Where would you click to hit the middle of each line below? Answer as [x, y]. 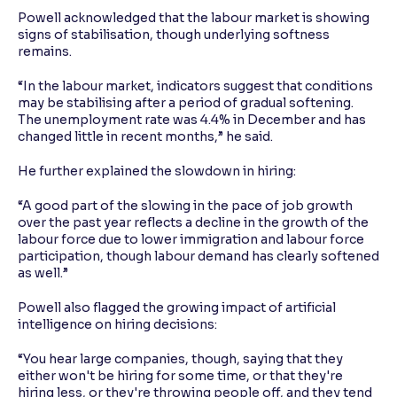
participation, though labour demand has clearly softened [198, 257]
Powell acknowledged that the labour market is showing [194, 18]
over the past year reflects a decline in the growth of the [193, 223]
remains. [45, 52]
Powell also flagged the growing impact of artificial [177, 308]
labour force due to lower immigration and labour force [191, 240]
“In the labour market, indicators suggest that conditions [195, 86]
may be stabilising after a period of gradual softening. [186, 103]
